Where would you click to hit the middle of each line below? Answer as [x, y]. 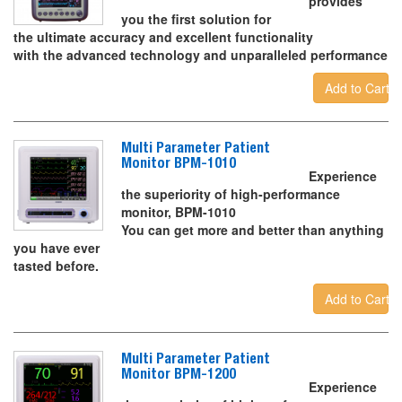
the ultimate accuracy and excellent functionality [163, 37]
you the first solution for [197, 19]
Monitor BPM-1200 [179, 374]
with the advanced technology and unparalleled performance [201, 55]
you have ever [57, 248]
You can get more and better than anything [253, 230]
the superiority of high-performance [231, 194]
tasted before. [56, 266]
